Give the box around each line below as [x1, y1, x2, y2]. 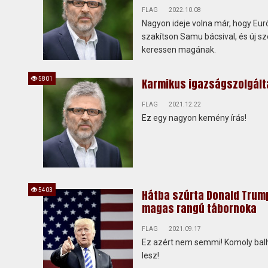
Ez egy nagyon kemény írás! [142, 113, 246, 123]
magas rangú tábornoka [142, 200, 257, 217]
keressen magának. [142, 45, 216, 54]
